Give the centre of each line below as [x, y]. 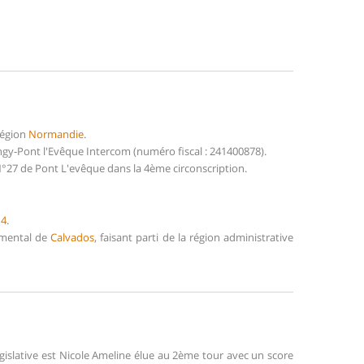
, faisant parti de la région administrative [194, 237]
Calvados [73, 237]
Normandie [56, 134]
